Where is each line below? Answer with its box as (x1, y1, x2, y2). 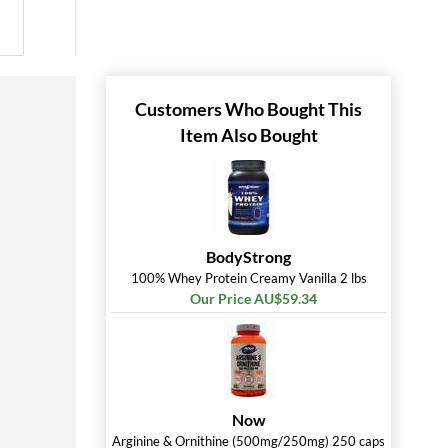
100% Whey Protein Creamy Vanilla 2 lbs (130, 270, 367, 286)
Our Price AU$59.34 (190, 290, 317, 307)
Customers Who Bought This (135, 98, 362, 120)
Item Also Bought (179, 124, 318, 146)
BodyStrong (206, 247, 291, 266)
